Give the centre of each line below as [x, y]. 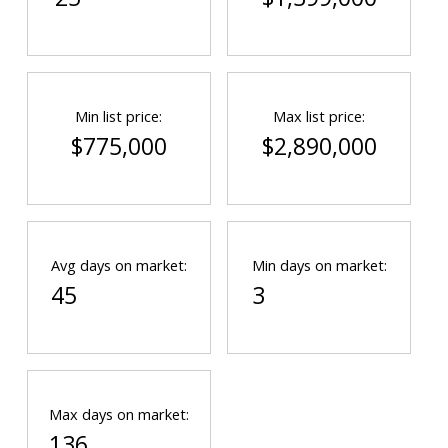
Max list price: [319, 116]
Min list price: [119, 116]
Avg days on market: [118, 265]
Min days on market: [319, 265]
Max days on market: [118, 414]
